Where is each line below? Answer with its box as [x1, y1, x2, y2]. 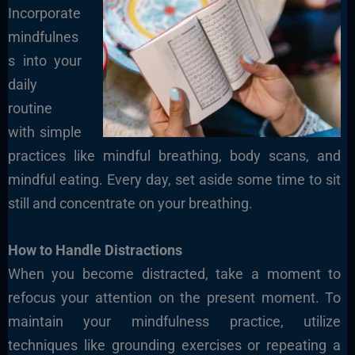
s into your [7, 52, 82, 69]
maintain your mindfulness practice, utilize [7, 312, 342, 330]
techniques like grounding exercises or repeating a [7, 336, 342, 353]
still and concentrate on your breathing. [7, 194, 253, 212]
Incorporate [7, 4, 81, 21]
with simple [7, 123, 82, 140]
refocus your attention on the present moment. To [7, 288, 342, 306]
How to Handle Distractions [7, 241, 182, 258]
